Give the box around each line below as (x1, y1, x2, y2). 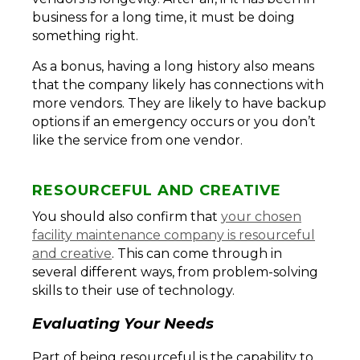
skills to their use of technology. (32, 282, 238, 298)
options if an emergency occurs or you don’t (32, 113, 316, 129)
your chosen (221, 208, 301, 224)
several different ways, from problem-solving (32, 264, 318, 280)
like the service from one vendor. (32, 132, 246, 148)
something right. (32, 27, 141, 43)
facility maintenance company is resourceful (32, 227, 315, 243)
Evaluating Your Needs (32, 314, 214, 333)
